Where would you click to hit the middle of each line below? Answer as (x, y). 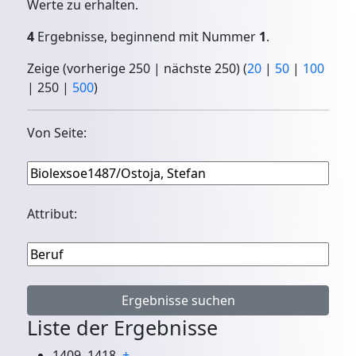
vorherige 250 (109, 69)
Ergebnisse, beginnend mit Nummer (147, 37)
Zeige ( (47, 69)
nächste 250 (200, 69)
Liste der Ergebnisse (123, 328)
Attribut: (52, 214)
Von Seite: (57, 133)
